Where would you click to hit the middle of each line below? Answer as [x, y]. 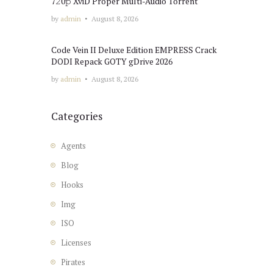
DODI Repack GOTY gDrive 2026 [112, 61]
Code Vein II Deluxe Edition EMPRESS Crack [134, 50]
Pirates [73, 262]
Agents [73, 146]
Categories [77, 116]
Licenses [76, 243]
